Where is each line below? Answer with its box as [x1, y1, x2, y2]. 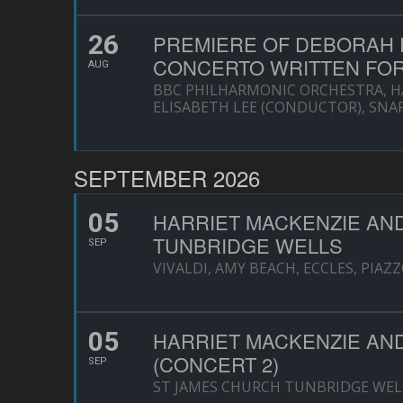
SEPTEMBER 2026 [74, 162, 260, 193]
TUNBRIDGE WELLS [153, 231, 343, 259]
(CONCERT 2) [153, 350, 279, 378]
